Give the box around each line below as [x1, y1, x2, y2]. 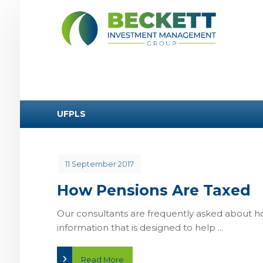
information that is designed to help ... [57, 222, 224, 233]
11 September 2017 [65, 160, 134, 169]
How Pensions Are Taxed [57, 181, 251, 199]
